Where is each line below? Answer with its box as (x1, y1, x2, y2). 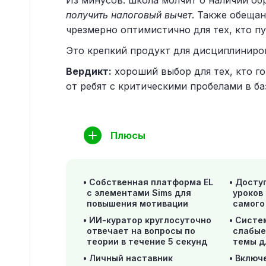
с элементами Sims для (87, 188, 191, 198)
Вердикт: (66, 65, 112, 77)
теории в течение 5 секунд (87, 236, 207, 246)
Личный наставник (89, 253, 173, 263)
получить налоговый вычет (66, 9, 192, 21)
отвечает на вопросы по (87, 226, 195, 236)
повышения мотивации (87, 198, 188, 208)
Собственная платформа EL (89, 177, 213, 187)
